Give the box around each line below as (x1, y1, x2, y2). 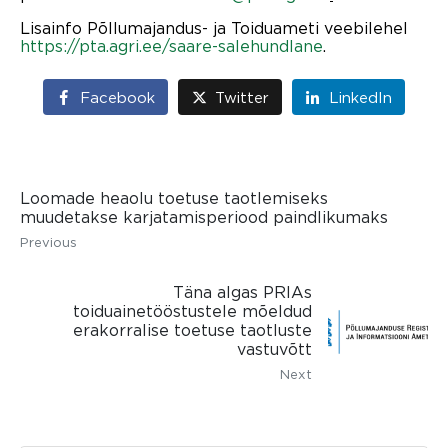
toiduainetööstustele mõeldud (73, 301, 312, 320)
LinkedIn (328, 89, 392, 106)
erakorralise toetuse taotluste (73, 320, 312, 339)
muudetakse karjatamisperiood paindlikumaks (20, 208, 388, 226)
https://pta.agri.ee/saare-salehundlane (20, 36, 323, 55)
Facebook (80, 89, 156, 106)
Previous (20, 235, 77, 249)
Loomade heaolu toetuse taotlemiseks (20, 189, 328, 207)
